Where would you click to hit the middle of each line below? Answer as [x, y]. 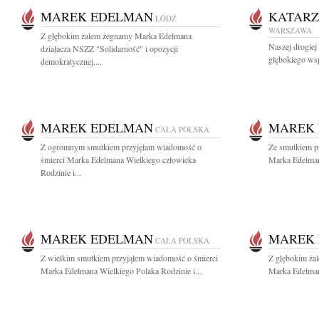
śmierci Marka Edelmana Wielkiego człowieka [118, 159]
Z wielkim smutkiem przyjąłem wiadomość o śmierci [129, 258]
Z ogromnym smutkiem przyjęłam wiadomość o [121, 147]
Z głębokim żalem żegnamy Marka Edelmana [116, 36]
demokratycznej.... [71, 61]
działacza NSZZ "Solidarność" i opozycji [109, 48]
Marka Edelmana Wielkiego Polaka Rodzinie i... [121, 271]
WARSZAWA [290, 30]
